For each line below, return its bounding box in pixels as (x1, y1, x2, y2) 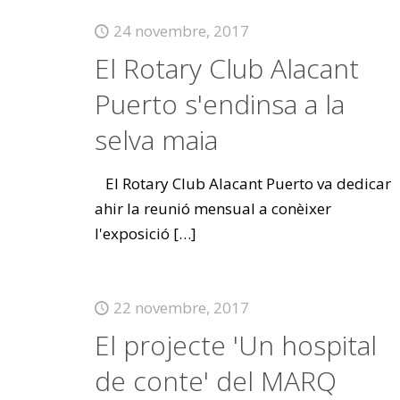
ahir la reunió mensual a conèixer (94, 198, 331, 219)
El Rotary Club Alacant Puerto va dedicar (94, 173, 391, 194)
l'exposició (94, 223, 170, 244)
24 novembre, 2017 (112, 21, 249, 41)
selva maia (94, 121, 218, 158)
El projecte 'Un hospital (94, 327, 377, 363)
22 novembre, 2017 (112, 297, 249, 318)
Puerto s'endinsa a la (94, 86, 345, 122)
